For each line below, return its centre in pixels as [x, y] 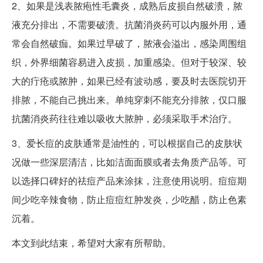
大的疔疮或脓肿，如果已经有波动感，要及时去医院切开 [129, 80]
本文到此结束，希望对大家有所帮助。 [92, 242]
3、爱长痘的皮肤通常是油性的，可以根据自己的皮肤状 [127, 143]
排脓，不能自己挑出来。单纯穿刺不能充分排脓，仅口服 [129, 99]
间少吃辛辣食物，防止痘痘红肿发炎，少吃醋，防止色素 [129, 199]
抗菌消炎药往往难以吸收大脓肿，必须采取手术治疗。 [124, 118]
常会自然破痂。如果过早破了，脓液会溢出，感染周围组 [129, 43]
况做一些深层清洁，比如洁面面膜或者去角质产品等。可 [129, 161]
